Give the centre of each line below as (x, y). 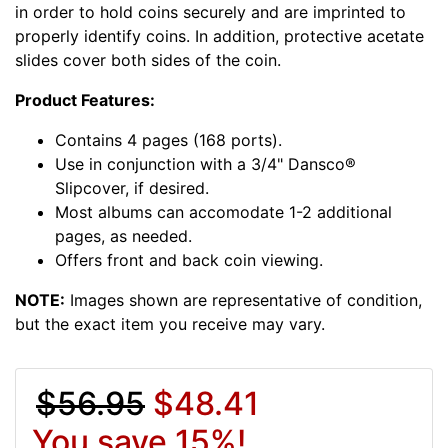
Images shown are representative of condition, (243, 299)
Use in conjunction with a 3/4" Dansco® (205, 163)
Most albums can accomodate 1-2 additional (223, 211)
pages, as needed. (123, 235)
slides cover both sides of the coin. (148, 59)
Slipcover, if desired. (132, 187)
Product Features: (85, 99)
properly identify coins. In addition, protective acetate (219, 35)
